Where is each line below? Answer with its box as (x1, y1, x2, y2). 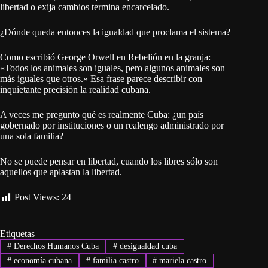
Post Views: (14, 192, 59, 203)
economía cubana (11, 256, 72, 266)
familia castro (90, 256, 139, 266)
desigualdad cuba (117, 241, 177, 251)
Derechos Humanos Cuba (11, 241, 99, 251)
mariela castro (157, 256, 207, 266)
